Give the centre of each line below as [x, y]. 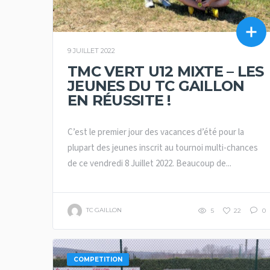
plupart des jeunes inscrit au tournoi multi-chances [163, 148]
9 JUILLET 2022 [91, 50]
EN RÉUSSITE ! [119, 100]
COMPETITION [98, 259]
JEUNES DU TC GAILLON [156, 86]
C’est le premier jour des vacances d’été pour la [156, 132]
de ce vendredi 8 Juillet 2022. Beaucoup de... [149, 163]
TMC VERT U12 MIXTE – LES [166, 71]
